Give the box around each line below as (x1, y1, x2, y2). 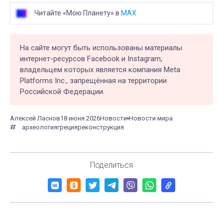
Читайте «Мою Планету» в (34, 9, 121, 17)
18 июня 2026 (60, 114, 100, 122)
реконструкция (78, 123, 124, 131)
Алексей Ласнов (10, 114, 60, 122)
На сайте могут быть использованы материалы (20, 43, 182, 53)
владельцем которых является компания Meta (20, 65, 180, 75)
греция (57, 123, 78, 131)
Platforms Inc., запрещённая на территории (20, 76, 167, 86)
